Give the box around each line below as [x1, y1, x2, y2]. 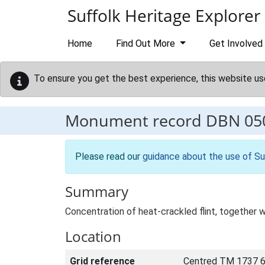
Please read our [75, 151, 143, 162]
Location [65, 227, 121, 246]
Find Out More [116, 38, 177, 49]
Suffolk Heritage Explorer [67, 4, 260, 27]
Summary [65, 182, 128, 201]
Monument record [65, 109, 206, 131]
